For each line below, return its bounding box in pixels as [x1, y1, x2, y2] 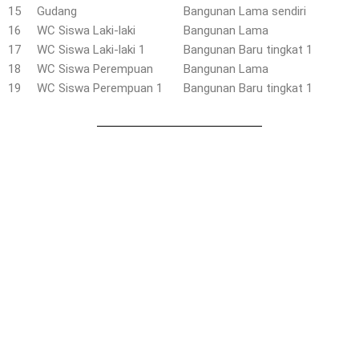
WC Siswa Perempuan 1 [37, 81, 163, 95]
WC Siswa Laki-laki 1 [37, 42, 145, 57]
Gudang [37, 4, 77, 18]
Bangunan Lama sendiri [184, 4, 306, 18]
